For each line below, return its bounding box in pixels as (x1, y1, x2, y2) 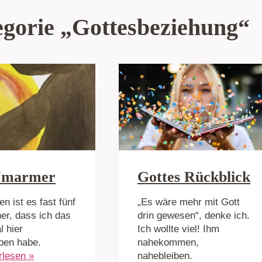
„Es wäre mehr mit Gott (137, 196, 240, 208)
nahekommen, (137, 236, 199, 248)
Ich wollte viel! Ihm (137, 223, 219, 235)
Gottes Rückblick (137, 168, 250, 185)
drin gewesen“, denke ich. (137, 209, 250, 221)
